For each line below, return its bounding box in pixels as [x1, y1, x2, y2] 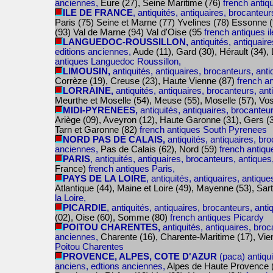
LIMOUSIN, [63, 66, 113, 76]
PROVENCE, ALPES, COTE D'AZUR [63, 252, 217, 261]
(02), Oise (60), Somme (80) [55, 213, 168, 222]
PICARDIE [63, 203, 107, 213]
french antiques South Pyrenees [137, 125, 267, 135]
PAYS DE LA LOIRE [63, 174, 146, 183]
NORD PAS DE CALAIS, [63, 135, 165, 144]
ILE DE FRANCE [63, 8, 133, 18]
